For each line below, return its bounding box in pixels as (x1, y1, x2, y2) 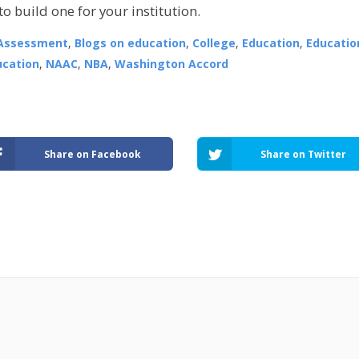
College (192, 35, 236, 51)
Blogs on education (75, 35, 186, 51)
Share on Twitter (260, 147, 346, 161)
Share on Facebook (44, 147, 141, 161)
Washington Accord (115, 56, 228, 72)
